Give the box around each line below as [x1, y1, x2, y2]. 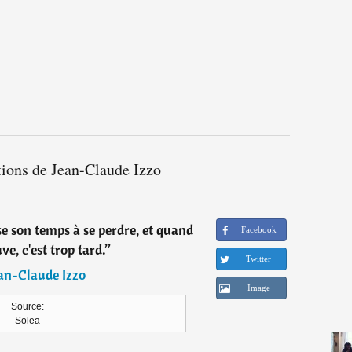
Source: [11, 301, 44, 313]
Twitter [246, 254, 272, 264]
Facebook [240, 225, 277, 235]
